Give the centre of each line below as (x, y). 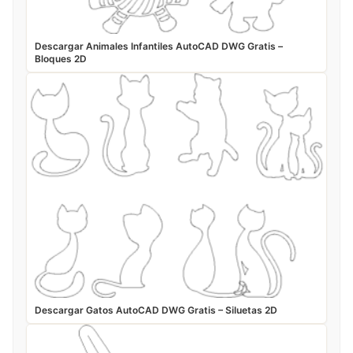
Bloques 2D (61, 59)
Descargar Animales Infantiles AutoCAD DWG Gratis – (159, 46)
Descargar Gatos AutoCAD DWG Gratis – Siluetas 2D (156, 310)
